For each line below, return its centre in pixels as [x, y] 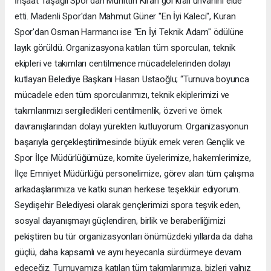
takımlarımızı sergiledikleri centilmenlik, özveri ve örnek [118, 111]
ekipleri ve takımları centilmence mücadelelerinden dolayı [123, 64]
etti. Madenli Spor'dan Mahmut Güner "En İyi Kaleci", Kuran [125, 17]
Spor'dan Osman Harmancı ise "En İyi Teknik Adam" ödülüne [129, 32]
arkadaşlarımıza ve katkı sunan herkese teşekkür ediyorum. [128, 190]
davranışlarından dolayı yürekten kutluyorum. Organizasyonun [132, 127]
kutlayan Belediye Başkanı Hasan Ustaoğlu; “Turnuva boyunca [132, 80]
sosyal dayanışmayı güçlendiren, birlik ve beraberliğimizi [120, 221]
